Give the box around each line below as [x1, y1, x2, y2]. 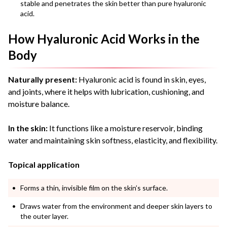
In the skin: [8, 123, 48, 133]
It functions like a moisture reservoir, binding [48, 123, 203, 133]
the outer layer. [20, 211, 68, 220]
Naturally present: [8, 74, 77, 84]
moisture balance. [8, 98, 69, 108]
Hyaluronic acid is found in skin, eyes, [77, 74, 206, 84]
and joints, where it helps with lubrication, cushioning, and [8, 86, 204, 96]
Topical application [8, 159, 80, 169]
